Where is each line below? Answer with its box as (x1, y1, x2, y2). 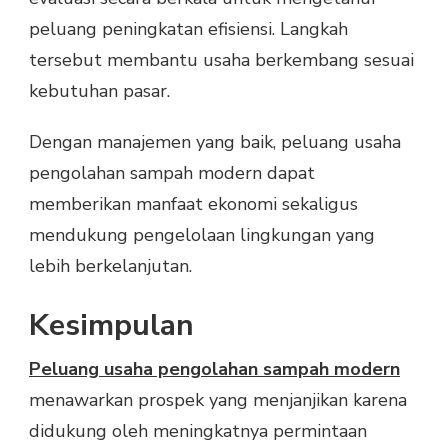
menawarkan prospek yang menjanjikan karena (29, 387, 407, 412)
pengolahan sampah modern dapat (29, 161, 315, 185)
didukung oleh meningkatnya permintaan (29, 418, 367, 443)
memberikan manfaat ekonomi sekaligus (29, 192, 358, 216)
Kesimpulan (29, 304, 194, 346)
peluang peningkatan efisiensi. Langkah (29, 17, 348, 41)
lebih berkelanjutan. (29, 254, 192, 278)
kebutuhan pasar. (29, 79, 170, 103)
